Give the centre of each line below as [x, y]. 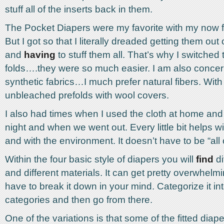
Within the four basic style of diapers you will [100, 159]
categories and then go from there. [79, 200]
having [40, 55]
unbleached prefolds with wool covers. [87, 95]
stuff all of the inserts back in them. [79, 9]
